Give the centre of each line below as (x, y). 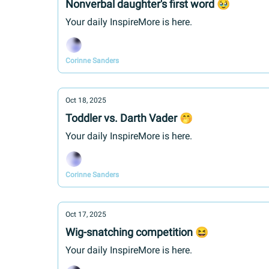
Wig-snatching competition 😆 (137, 232)
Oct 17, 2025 (86, 214)
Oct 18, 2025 (86, 100)
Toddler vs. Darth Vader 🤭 (129, 118)
